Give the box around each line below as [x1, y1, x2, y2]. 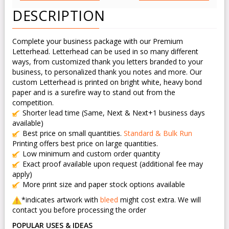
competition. [12, 98, 54, 107]
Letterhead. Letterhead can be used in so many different [12, 47, 198, 56]
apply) [12, 169, 32, 179]
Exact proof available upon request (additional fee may [20, 159, 203, 169]
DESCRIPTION [12, 6, 105, 25]
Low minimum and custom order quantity [20, 149, 160, 158]
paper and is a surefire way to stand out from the [12, 87, 175, 97]
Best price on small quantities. [20, 128, 124, 138]
